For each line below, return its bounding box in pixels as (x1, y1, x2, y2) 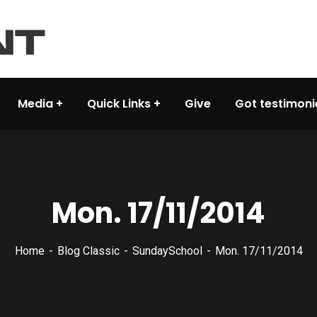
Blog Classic (57, 244, 120, 258)
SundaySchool (132, 244, 202, 258)
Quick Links (87, 96, 151, 112)
